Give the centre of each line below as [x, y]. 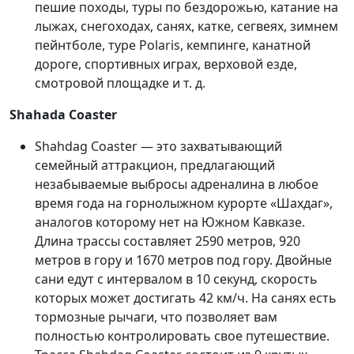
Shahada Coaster [63, 115]
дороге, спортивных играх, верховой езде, [166, 64]
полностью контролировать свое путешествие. [182, 336]
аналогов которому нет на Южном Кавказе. [170, 222]
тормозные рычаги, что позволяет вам [156, 317]
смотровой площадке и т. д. [120, 83]
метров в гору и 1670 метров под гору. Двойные [183, 260]
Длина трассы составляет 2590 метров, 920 [168, 241]
